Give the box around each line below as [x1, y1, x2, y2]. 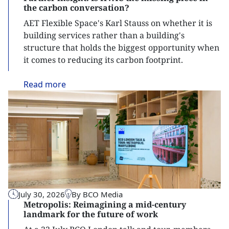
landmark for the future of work [24, 208, 158, 220]
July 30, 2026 [18, 189, 65, 199]
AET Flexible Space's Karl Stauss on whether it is [24, 17, 212, 29]
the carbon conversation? [24, 2, 129, 13]
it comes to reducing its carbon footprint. [24, 54, 183, 65]
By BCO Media [71, 189, 123, 199]
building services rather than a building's [24, 29, 185, 41]
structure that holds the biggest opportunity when [24, 41, 219, 53]
